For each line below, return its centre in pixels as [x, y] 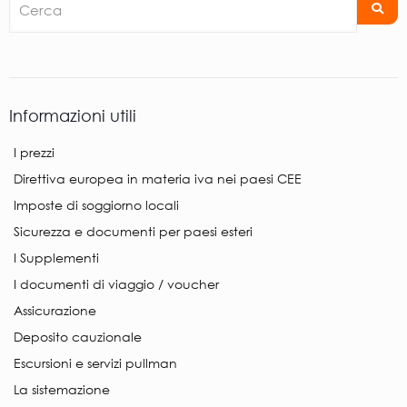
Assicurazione [55, 311]
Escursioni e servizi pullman [95, 363]
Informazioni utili [73, 116]
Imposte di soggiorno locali [96, 205]
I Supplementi [56, 258]
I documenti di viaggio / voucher [116, 284]
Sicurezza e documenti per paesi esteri [133, 232]
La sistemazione [62, 390]
